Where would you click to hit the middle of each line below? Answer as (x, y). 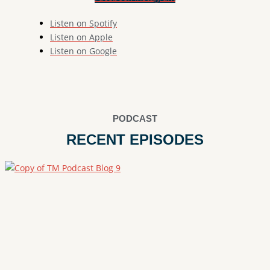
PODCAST (135, 118)
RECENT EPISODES (135, 139)
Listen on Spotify (83, 23)
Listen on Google (83, 51)
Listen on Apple (81, 37)
